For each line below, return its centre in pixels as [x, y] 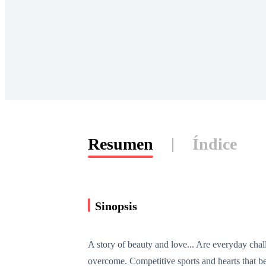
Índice [215, 144]
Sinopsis [116, 206]
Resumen [121, 144]
